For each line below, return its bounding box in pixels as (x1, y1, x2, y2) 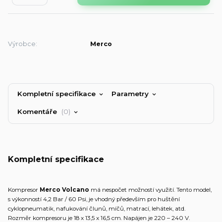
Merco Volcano (40, 186, 89, 194)
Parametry (111, 89, 149, 98)
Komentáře (17, 108, 59, 116)
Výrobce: (8, 40, 37, 48)
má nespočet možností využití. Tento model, (89, 186, 212, 194)
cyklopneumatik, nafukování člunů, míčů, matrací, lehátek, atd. (8, 205, 185, 213)
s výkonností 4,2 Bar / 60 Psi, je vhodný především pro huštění (8, 196, 180, 203)
